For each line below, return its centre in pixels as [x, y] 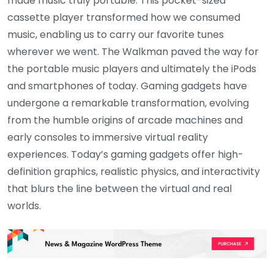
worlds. [24, 206]
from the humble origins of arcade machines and [125, 120]
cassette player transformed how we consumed [124, 18]
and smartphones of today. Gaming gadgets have [127, 86]
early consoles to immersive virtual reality [108, 138]
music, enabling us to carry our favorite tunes [116, 35]
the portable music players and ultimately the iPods [132, 69]
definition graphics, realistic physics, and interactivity [134, 172]
